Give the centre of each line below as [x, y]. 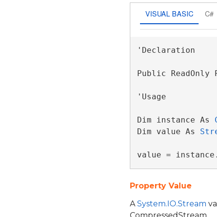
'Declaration [166, 50]
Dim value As [168, 132]
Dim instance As [176, 120]
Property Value [161, 186]
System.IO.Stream [172, 204]
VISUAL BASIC [169, 13]
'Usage [151, 97]
